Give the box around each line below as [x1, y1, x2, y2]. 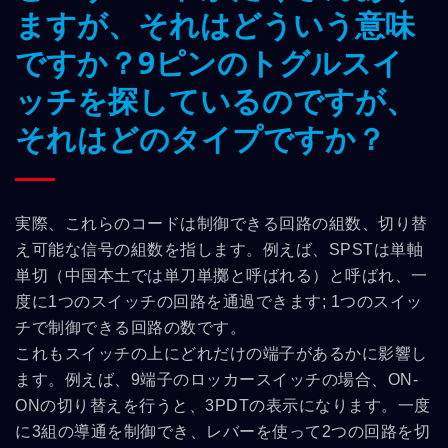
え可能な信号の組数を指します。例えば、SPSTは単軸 [15, 241, 423, 258]
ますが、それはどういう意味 [15, 4, 415, 45]
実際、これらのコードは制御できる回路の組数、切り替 [15, 215, 428, 232]
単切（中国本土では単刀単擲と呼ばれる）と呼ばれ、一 [15, 267, 428, 284]
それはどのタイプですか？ [15, 118, 386, 159]
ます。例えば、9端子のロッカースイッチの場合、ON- [15, 371, 418, 388]
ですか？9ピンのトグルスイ [15, 42, 403, 83]
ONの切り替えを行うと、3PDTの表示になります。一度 [15, 397, 431, 414]
